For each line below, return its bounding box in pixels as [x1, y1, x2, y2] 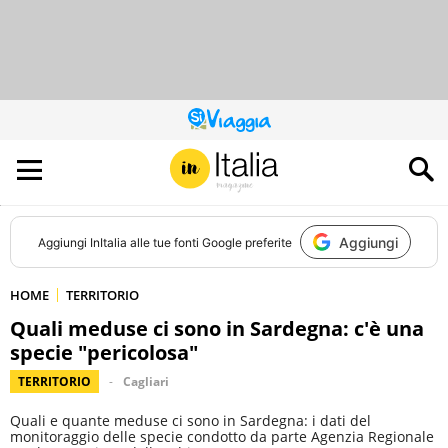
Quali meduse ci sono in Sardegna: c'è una [10, 315, 424, 342]
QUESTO [222, 116, 270, 133]
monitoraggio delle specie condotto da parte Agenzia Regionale [10, 427, 434, 446]
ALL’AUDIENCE [222, 152, 297, 169]
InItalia [89, 234, 127, 250]
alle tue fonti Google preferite [126, 234, 292, 250]
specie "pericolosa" [10, 339, 198, 366]
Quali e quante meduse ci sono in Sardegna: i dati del [10, 411, 371, 430]
